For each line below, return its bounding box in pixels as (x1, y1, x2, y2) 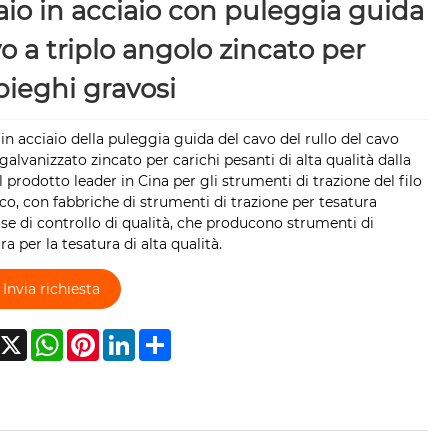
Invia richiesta (2, 279, 100, 298)
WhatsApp (62, 328, 137, 347)
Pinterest (98, 328, 163, 347)
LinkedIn (134, 328, 194, 347)
